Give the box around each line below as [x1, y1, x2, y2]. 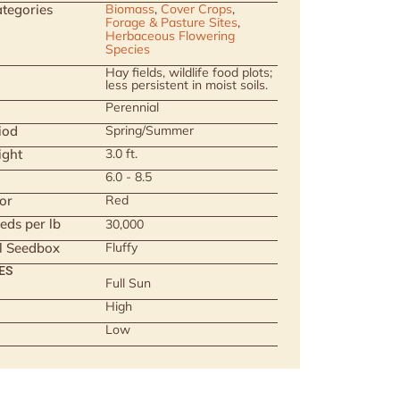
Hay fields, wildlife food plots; [105, 64, 272, 80]
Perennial [105, 99, 159, 115]
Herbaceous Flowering [105, 28, 235, 44]
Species [105, 41, 150, 57]
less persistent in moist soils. [105, 77, 268, 93]
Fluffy [105, 239, 137, 255]
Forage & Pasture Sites [105, 14, 237, 30]
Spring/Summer [105, 122, 194, 138]
